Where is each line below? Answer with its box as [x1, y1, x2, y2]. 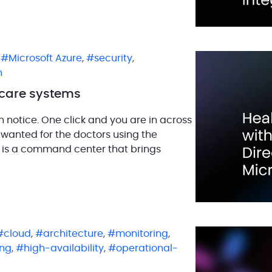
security [94, 53, 132, 63]
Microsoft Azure [8, 53, 82, 63]
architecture [43, 228, 103, 239]
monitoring [115, 228, 168, 239]
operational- [116, 243, 178, 253]
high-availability [24, 243, 104, 253]
